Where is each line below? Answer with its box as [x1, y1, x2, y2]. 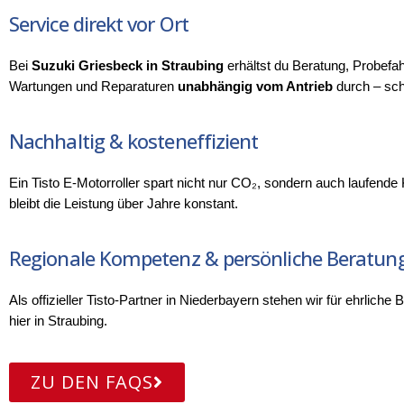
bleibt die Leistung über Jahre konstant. [9, 197, 238, 212]
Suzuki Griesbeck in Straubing [32, 59, 224, 74]
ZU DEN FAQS [31, 370, 153, 395]
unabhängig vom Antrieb [178, 79, 333, 95]
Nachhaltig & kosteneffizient [9, 127, 259, 155]
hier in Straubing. [9, 314, 107, 329]
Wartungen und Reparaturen [9, 79, 178, 95]
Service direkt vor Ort [9, 10, 188, 38]
